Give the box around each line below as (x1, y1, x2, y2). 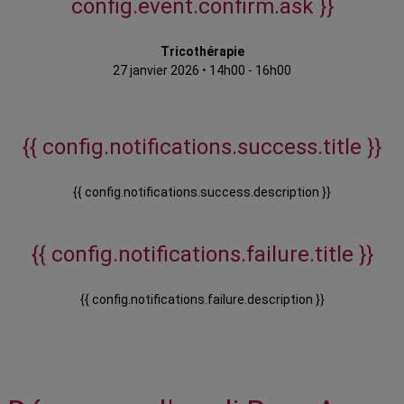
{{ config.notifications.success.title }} (23, 134, 381, 161)
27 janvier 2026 (113, 63, 199, 78)
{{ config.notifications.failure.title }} (31, 242, 373, 268)
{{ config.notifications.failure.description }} (79, 292, 325, 308)
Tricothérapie (160, 44, 244, 60)
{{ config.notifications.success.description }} (73, 185, 331, 200)
